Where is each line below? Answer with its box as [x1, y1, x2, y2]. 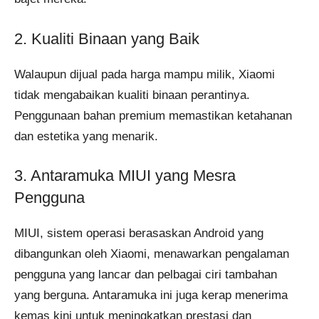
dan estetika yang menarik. [14, 129, 158, 143]
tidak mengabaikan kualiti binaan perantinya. [14, 88, 250, 102]
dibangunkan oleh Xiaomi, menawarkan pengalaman [14, 247, 289, 261]
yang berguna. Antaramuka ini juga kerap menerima [14, 288, 288, 303]
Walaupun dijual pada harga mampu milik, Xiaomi [14, 67, 275, 81]
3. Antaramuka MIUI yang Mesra [14, 167, 236, 185]
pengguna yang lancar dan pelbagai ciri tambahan [14, 268, 277, 282]
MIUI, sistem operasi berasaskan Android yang [14, 226, 263, 241]
